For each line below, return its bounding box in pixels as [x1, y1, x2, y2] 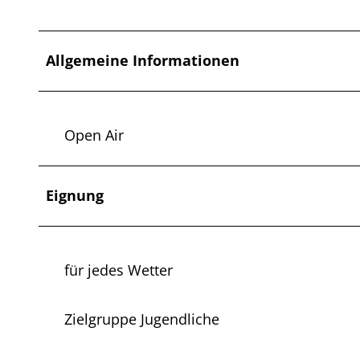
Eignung [46, 186, 104, 206]
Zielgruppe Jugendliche [64, 309, 219, 329]
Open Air [64, 125, 124, 145]
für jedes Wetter [64, 260, 173, 280]
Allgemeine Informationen [46, 51, 239, 71]
